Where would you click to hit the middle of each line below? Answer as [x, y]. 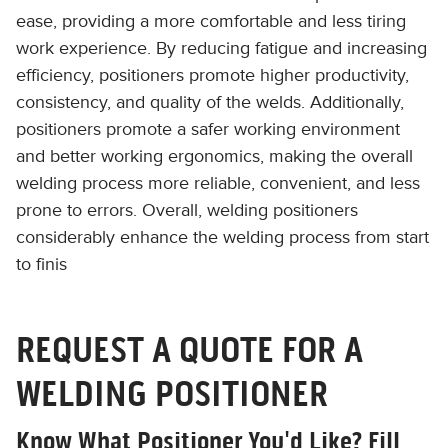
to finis [41, 264]
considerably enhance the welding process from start [222, 237]
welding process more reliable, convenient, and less [218, 183]
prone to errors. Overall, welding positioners [187, 210]
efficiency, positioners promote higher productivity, [212, 75]
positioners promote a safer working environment [208, 129]
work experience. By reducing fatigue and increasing [221, 48]
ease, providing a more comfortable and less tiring [211, 21]
